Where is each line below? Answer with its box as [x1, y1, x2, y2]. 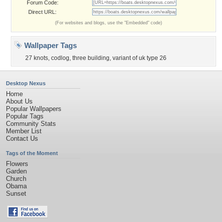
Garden [6, 167, 27, 175]
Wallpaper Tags [22, 41, 77, 50]
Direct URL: [28, 9, 56, 15]
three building [72, 55, 110, 61]
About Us [6, 98, 33, 105]
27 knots [25, 55, 48, 61]
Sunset [6, 190, 26, 197]
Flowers [6, 160, 28, 167]
